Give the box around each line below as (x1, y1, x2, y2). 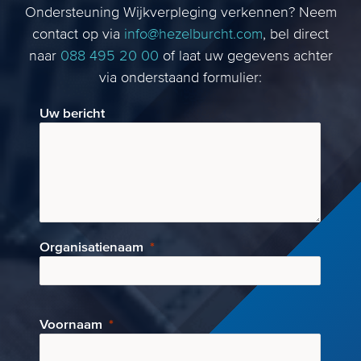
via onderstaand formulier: (99, 69, 262, 87)
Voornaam (39, 316, 103, 334)
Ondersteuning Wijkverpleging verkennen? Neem (24, 4, 337, 22)
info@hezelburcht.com (124, 26, 263, 44)
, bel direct (263, 26, 329, 44)
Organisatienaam (39, 239, 144, 256)
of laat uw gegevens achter (158, 48, 333, 65)
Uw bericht (39, 105, 106, 122)
